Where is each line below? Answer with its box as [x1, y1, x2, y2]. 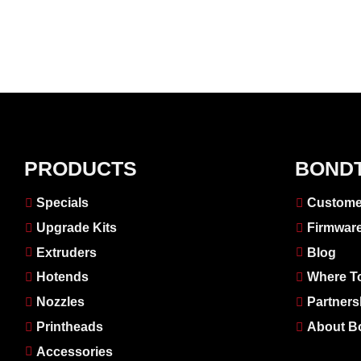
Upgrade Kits [36, 220, 117, 234]
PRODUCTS [24, 157, 137, 180]
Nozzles [36, 295, 85, 309]
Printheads [36, 319, 103, 334]
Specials [36, 195, 89, 210]
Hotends [36, 270, 89, 284]
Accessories [36, 344, 113, 359]
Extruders [36, 245, 97, 259]
